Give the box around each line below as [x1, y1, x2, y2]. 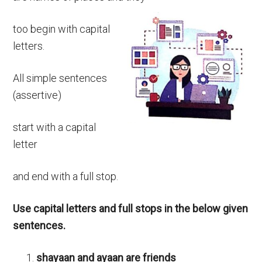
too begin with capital [13, 23, 111, 35]
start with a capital [13, 121, 96, 133]
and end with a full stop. [13, 170, 119, 182]
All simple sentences [13, 72, 108, 84]
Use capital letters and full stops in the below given [13, 202, 249, 215]
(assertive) [13, 89, 62, 101]
